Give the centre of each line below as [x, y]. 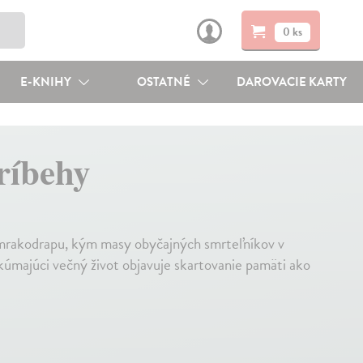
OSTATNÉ [165, 82]
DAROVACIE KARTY [292, 82]
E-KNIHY [47, 82]
